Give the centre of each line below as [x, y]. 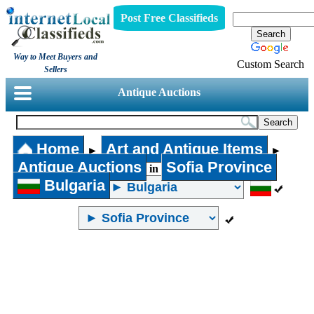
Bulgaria [73, 185]
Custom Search [271, 64]
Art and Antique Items [184, 149]
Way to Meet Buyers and [56, 57]
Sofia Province [219, 167]
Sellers [55, 69]
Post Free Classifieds [169, 18]
